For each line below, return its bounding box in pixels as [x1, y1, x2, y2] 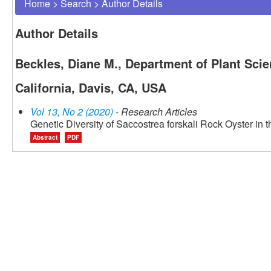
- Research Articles [113, 105, 197, 119]
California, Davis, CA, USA [15, 79, 166, 97]
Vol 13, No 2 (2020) [30, 105, 113, 119]
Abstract [33, 133, 57, 142]
